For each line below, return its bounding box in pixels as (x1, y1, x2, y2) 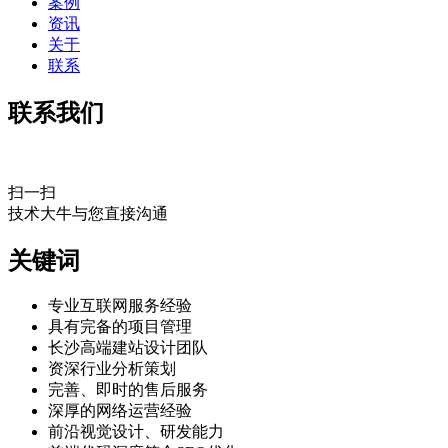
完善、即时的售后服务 (48, 381, 208, 399)
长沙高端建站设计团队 (48, 339, 208, 357)
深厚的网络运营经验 (48, 402, 192, 420)
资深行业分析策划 (48, 360, 176, 378)
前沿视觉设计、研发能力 (48, 423, 224, 441)
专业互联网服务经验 (48, 297, 192, 315)
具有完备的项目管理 (48, 318, 192, 336)
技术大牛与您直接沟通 (8, 204, 168, 222)
